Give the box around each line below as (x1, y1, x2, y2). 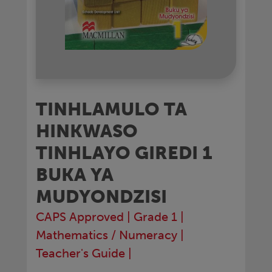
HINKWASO (36, 120, 138, 143)
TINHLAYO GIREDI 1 (36, 141, 212, 165)
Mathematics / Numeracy (36, 228, 177, 243)
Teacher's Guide (36, 246, 125, 261)
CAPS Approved (36, 209, 124, 225)
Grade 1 (134, 209, 177, 225)
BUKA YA (36, 163, 114, 186)
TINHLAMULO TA (36, 98, 187, 121)
